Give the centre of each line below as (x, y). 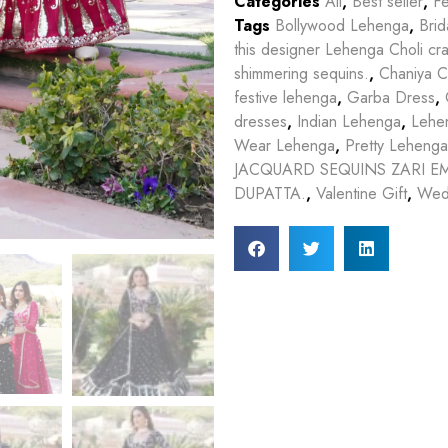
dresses (260, 121)
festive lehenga (285, 97)
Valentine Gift (361, 193)
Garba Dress (391, 97)
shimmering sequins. (301, 73)
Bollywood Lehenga (342, 25)
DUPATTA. (270, 193)
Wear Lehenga (284, 145)
